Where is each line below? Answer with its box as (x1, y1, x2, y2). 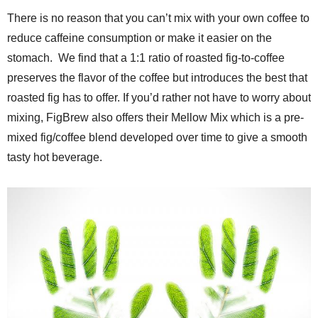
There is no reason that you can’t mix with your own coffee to (7, 11, 309, 24)
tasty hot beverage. (7, 150, 102, 163)
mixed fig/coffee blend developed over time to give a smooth (7, 131, 307, 143)
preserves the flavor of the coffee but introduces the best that (7, 71, 307, 84)
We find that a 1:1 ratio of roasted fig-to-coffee (58, 51, 285, 64)
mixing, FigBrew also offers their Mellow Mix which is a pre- (7, 111, 304, 124)
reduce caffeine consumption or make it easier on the (7, 31, 272, 44)
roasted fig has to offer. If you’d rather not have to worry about (7, 91, 311, 104)
